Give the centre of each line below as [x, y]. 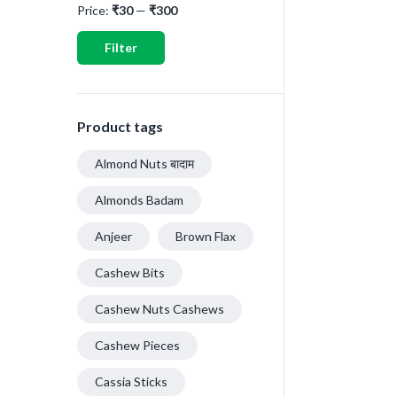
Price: [94, 10]
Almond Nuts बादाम [144, 163]
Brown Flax [206, 236]
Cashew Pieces [137, 345]
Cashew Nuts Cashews [160, 309]
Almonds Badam [139, 200]
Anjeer [113, 236]
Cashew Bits [130, 272]
